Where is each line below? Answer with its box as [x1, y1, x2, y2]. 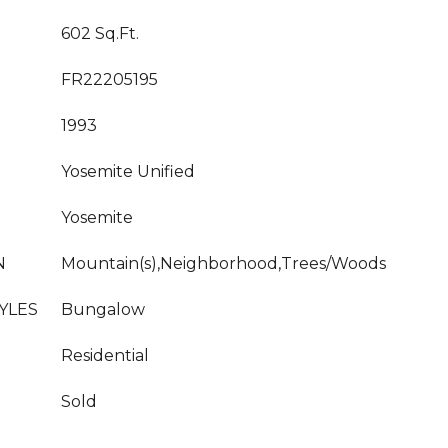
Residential [61, 346, 149, 365]
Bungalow [61, 300, 145, 319]
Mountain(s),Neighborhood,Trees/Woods [61, 254, 386, 273]
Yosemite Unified [61, 162, 195, 181]
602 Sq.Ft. [61, 24, 139, 43]
